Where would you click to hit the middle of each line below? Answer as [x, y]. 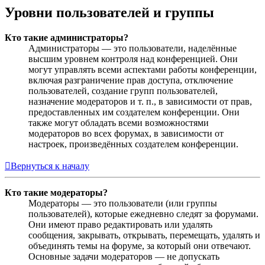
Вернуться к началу [50, 166]
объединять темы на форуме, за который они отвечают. [140, 246]
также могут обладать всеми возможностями [119, 123]
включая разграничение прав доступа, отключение [131, 80]
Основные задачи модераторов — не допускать [124, 257]
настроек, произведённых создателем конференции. [133, 144]
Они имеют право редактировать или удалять [120, 225]
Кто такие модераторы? [56, 193]
